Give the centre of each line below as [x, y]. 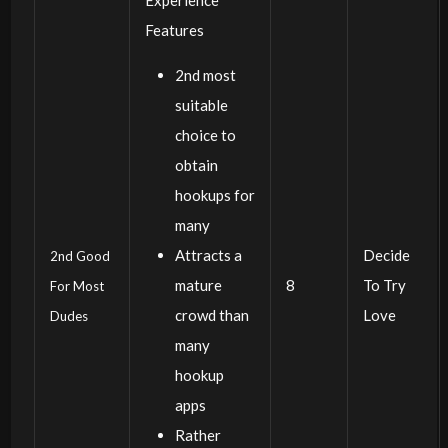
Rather [197, 434]
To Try [384, 284]
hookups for [214, 194]
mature [198, 284]
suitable [201, 104]
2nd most [205, 74]
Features [174, 29]
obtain [196, 164]
